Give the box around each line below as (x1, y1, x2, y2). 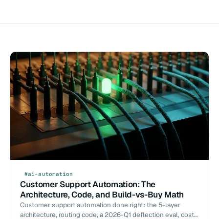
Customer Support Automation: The (20, 179, 156, 190)
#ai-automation (24, 171, 73, 178)
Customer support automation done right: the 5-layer (20, 200, 180, 210)
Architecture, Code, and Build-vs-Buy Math (20, 189, 184, 200)
